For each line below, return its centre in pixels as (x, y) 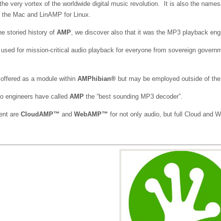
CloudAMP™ (40, 114)
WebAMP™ (91, 114)
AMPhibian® (96, 79)
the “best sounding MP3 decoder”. (133, 97)
